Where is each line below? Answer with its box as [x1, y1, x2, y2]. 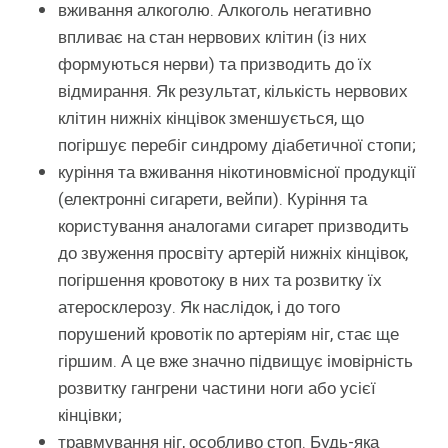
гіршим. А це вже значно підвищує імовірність [58, 349, 413, 375]
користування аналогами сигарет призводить [58, 214, 409, 240]
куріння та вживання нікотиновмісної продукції [58, 160, 416, 186]
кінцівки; [58, 403, 122, 429]
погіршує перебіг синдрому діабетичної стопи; [58, 133, 416, 159]
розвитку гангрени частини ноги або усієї [58, 376, 376, 402]
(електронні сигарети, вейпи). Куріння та [58, 187, 367, 213]
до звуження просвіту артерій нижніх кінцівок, [58, 241, 408, 267]
